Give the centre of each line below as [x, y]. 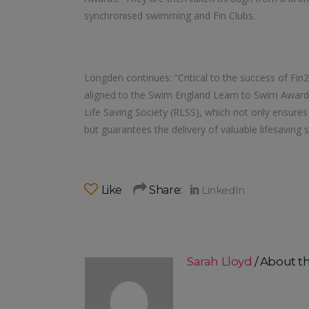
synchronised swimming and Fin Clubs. [170, 16]
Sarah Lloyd [221, 262]
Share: [166, 190]
